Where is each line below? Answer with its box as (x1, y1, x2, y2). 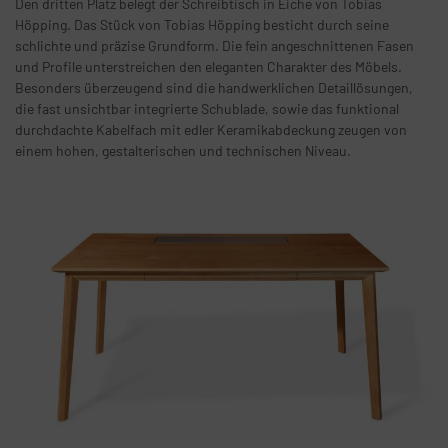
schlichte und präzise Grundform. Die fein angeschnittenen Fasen (15, 36, 414, 54)
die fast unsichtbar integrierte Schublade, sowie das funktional (15, 99, 399, 117)
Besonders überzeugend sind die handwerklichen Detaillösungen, (15, 78, 413, 96)
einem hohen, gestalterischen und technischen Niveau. (15, 141, 351, 159)
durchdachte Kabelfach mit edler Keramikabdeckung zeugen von (15, 120, 407, 138)
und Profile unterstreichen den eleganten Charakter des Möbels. (15, 57, 402, 75)
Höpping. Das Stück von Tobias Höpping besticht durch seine (15, 15, 389, 33)
